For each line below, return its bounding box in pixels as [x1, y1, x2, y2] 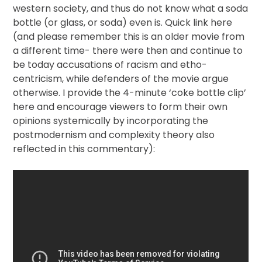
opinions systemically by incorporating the [13, 114, 209, 127]
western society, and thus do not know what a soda [13, 2, 249, 15]
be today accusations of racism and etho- [13, 58, 208, 71]
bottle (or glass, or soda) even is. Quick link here [13, 16, 233, 29]
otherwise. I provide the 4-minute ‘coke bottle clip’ [13, 86, 247, 99]
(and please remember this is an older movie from [13, 30, 245, 43]
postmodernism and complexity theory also [13, 128, 215, 142]
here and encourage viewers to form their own [13, 100, 228, 113]
